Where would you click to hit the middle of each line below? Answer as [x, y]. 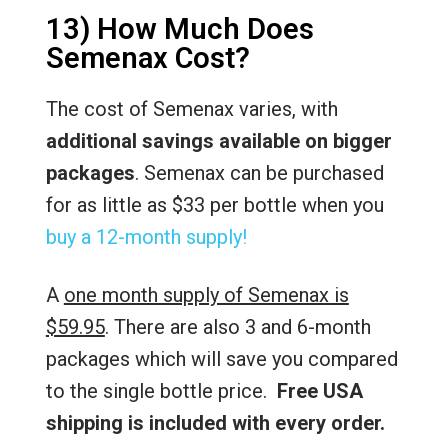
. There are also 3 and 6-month [237, 326]
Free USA [319, 390]
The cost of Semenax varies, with [191, 108]
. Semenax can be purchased [259, 172]
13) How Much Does [179, 28]
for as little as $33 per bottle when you [214, 204]
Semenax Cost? [147, 57]
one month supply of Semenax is [206, 294]
